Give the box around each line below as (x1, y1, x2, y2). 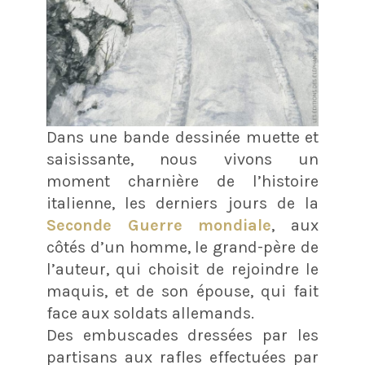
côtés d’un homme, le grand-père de (46, 238, 319, 257)
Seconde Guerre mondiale (46, 216, 272, 235)
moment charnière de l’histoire (46, 172, 319, 191)
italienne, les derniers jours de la (46, 194, 319, 213)
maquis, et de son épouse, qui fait (46, 282, 319, 301)
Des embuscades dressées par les (46, 326, 319, 345)
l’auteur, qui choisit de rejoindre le (46, 260, 319, 279)
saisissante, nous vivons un (46, 150, 319, 169)
